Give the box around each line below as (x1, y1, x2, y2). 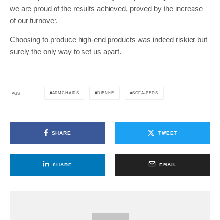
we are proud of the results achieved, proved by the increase (10, 4, 203, 13)
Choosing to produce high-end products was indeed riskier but (10, 35, 207, 44)
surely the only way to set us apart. (10, 47, 121, 55)
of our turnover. (10, 16, 60, 25)
